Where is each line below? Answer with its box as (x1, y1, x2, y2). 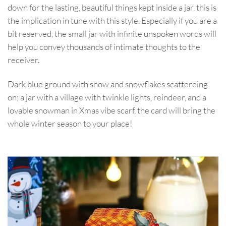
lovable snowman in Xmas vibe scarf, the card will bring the (8, 105, 215, 116)
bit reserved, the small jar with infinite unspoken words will (8, 28, 216, 39)
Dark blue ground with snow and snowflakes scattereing (8, 79, 208, 90)
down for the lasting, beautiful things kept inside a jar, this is (8, 2, 216, 13)
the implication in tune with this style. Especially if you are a (8, 15, 217, 26)
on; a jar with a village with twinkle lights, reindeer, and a (8, 92, 206, 103)
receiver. (8, 54, 41, 66)
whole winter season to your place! (8, 118, 132, 129)
